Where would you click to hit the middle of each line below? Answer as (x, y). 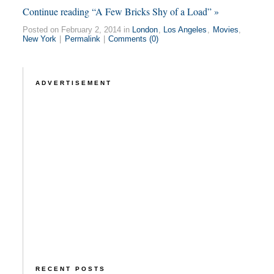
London (145, 29)
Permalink (82, 39)
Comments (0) (134, 39)
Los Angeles (185, 29)
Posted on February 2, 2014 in (77, 29)
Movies (225, 29)
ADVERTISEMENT (73, 83)
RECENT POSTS (70, 268)
